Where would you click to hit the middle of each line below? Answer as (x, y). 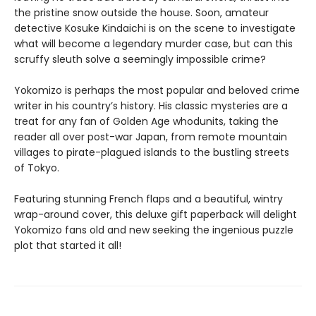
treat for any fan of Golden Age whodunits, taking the (146, 121)
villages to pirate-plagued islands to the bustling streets (152, 152)
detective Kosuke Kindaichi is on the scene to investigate (155, 28)
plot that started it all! (68, 245)
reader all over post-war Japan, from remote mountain (151, 136)
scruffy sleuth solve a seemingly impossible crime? (140, 59)
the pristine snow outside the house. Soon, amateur (141, 12)
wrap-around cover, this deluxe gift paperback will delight (156, 214)
